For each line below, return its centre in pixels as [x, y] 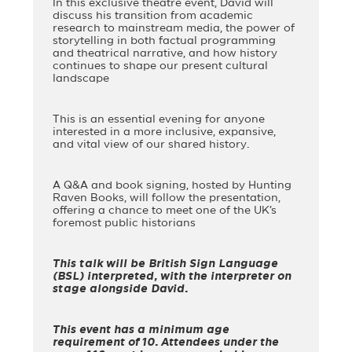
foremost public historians [125, 224]
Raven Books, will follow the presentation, [167, 198]
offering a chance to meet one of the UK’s [165, 211]
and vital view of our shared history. [151, 145]
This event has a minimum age [141, 330]
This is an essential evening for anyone [159, 120]
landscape [81, 79]
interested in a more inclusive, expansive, [165, 132]
